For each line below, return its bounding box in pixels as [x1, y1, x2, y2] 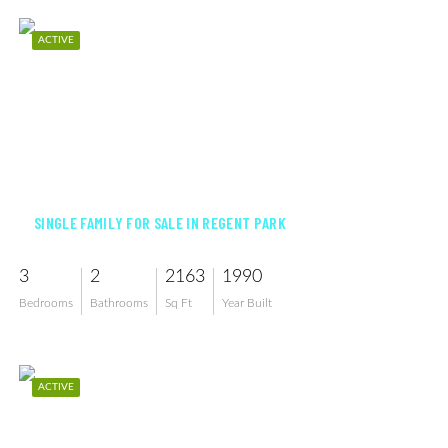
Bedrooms [19, 297, 73, 309]
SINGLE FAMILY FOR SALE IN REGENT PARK [34, 213, 286, 232]
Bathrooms [90, 297, 148, 309]
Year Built [222, 297, 272, 309]
